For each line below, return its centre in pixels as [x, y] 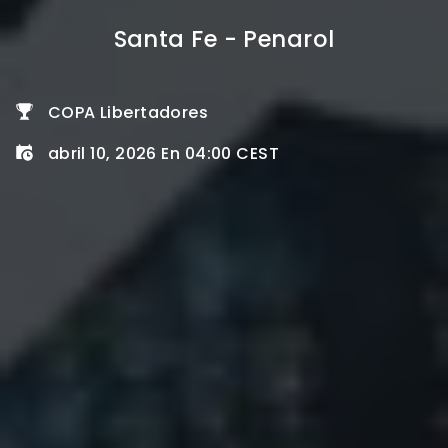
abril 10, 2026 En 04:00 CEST [163, 153]
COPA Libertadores [128, 112]
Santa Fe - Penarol [224, 38]
